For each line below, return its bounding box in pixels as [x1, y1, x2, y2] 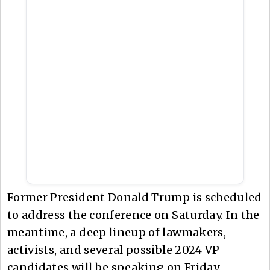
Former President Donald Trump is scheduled [7, 190, 262, 204]
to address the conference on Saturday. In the [7, 207, 260, 222]
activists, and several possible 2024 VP [7, 242, 220, 257]
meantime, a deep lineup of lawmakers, [7, 225, 226, 239]
